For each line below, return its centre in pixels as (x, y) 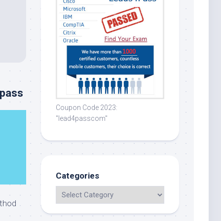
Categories (77, 176)
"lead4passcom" (82, 118)
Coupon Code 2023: (87, 108)
